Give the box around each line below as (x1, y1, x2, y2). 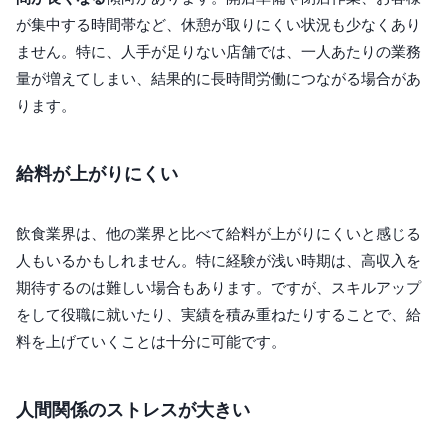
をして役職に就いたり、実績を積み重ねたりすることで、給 (16, 305, 421, 325)
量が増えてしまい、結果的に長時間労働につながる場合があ (16, 69, 421, 89)
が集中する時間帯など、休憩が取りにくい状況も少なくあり (16, 15, 421, 35)
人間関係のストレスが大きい (16, 399, 250, 421)
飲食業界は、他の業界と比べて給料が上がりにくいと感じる (16, 224, 421, 244)
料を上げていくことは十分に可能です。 (16, 332, 286, 352)
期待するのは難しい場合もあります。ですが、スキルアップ (16, 278, 421, 298)
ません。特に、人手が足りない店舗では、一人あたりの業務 (16, 42, 421, 62)
